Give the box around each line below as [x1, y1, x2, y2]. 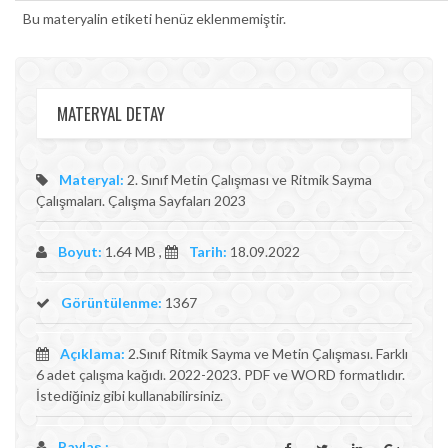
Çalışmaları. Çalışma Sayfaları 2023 [36, 192, 246, 209]
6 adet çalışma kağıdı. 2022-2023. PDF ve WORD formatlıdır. [36, 366, 405, 383]
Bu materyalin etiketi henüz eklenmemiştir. [23, 10, 286, 27]
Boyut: [58, 243, 102, 260]
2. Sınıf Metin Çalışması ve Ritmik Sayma [124, 171, 372, 188]
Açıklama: [60, 345, 125, 362]
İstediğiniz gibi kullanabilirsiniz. [36, 387, 223, 404]
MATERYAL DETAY [57, 101, 165, 126]
